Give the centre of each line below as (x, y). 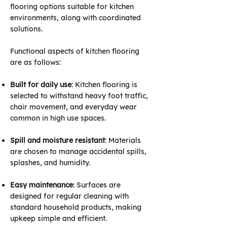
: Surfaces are (97, 185)
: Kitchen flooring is (104, 85)
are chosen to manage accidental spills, (78, 152)
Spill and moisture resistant (58, 140)
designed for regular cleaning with (69, 196)
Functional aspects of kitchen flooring (75, 51)
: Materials (123, 140)
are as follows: (36, 62)
